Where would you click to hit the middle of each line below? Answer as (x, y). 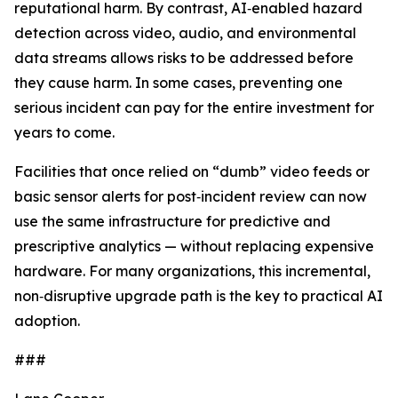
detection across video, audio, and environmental (185, 33)
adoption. (47, 321)
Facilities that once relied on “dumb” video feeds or (192, 172)
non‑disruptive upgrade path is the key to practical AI (199, 296)
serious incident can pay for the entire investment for (194, 108)
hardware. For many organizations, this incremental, (192, 271)
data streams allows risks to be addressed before (184, 58)
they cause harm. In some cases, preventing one (179, 83)
